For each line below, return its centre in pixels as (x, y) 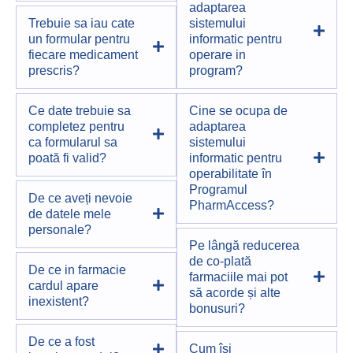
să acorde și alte (235, 293)
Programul (218, 190)
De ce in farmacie (77, 270)
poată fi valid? (67, 158)
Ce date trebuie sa (80, 111)
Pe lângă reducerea (244, 246)
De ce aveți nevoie (80, 199)
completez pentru (76, 127)
